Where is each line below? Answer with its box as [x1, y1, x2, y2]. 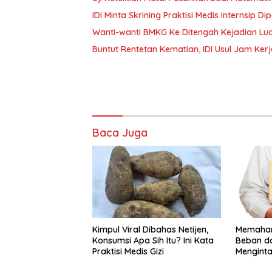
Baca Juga [92, 126, 148, 140]
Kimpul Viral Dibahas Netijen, [92, 224, 208, 236]
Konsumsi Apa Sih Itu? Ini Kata [92, 235, 214, 246]
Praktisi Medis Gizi [92, 246, 164, 257]
